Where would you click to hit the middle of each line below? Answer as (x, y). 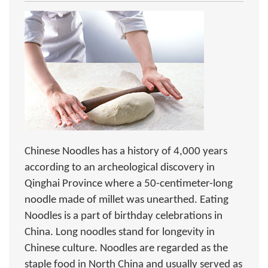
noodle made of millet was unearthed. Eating (127, 200)
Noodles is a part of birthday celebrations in (124, 216)
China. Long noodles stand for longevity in (120, 232)
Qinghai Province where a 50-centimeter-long (129, 184)
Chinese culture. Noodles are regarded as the (126, 249)
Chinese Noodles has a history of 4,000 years (126, 152)
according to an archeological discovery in (120, 168)
